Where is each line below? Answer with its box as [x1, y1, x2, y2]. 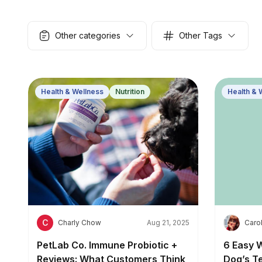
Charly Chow [58, 218, 101, 227]
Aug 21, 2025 [147, 218, 189, 227]
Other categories [55, 30, 120, 40]
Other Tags [179, 30, 222, 40]
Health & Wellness [41, 87, 104, 96]
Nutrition [115, 87, 144, 96]
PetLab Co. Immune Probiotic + [37, 239, 177, 251]
